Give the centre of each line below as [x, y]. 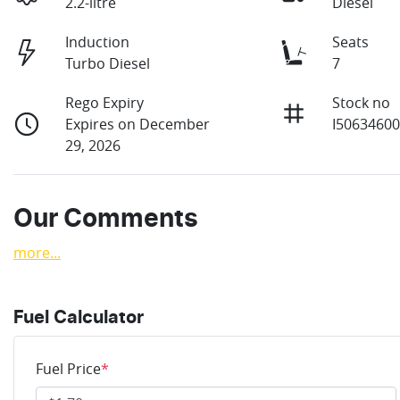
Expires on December [138, 125]
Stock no [362, 103]
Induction [98, 42]
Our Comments [106, 220]
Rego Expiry [105, 103]
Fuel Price [68, 369]
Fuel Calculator [79, 318]
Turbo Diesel [108, 64]
